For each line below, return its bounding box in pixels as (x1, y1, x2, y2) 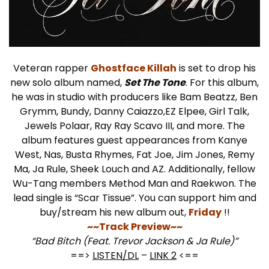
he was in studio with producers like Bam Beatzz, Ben (11, 90, 258, 104)
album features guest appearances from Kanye (22, 133, 247, 148)
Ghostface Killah (91, 61, 177, 76)
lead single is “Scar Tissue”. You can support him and (13, 191, 256, 205)
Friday (188, 205, 222, 220)
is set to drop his (177, 61, 256, 76)
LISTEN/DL (92, 249, 139, 263)
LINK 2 (150, 249, 177, 263)
